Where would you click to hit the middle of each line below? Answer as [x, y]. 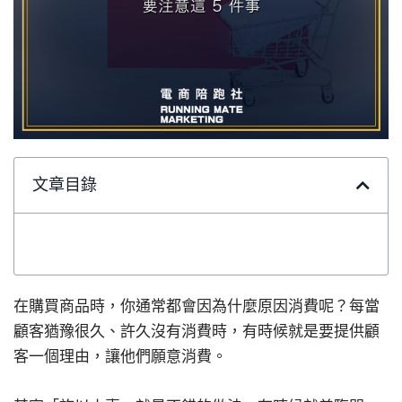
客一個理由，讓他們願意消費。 [120, 356]
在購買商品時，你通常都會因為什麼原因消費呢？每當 [197, 306]
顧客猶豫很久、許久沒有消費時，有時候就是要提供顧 [197, 331]
